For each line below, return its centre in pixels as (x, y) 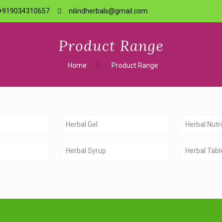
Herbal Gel (82, 124)
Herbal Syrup (86, 150)
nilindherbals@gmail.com (109, 11)
